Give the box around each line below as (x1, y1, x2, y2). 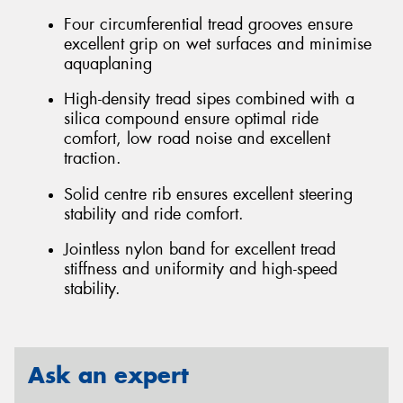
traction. (64, 148, 121, 170)
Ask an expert (28, 361, 189, 390)
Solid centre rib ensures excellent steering (64, 183, 353, 205)
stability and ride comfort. (64, 202, 244, 225)
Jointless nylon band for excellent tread (64, 238, 336, 261)
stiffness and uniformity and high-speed (64, 258, 337, 281)
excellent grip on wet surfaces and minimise (64, 32, 372, 55)
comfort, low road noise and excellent (64, 128, 330, 150)
